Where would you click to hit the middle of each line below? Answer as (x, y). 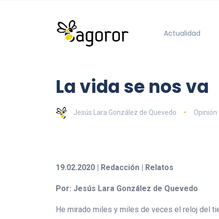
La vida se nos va (132, 87)
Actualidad (182, 33)
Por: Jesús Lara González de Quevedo (127, 188)
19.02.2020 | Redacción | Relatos (115, 167)
